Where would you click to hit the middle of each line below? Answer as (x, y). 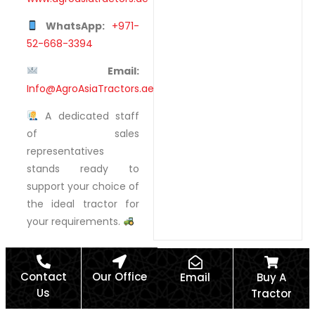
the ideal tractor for (83, 204)
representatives (65, 151)
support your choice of (83, 186)
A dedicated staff (89, 116)
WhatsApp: (75, 26)
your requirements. (75, 221)
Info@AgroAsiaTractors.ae (90, 88)
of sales (83, 133)
